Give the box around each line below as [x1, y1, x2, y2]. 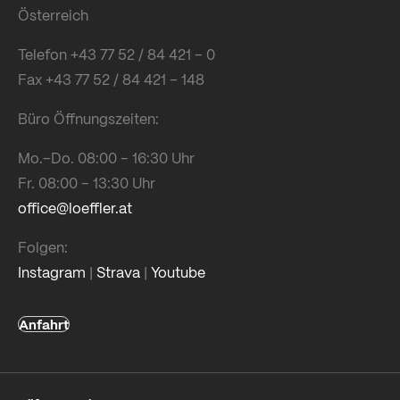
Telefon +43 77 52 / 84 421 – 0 [18, 43, 215, 66]
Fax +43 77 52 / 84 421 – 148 [18, 68, 204, 91]
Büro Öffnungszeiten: [18, 107, 159, 130]
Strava [96, 261, 140, 284]
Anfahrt [19, 313, 69, 336]
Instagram [18, 261, 86, 284]
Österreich [18, 4, 88, 27]
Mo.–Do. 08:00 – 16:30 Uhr [18, 146, 195, 170]
